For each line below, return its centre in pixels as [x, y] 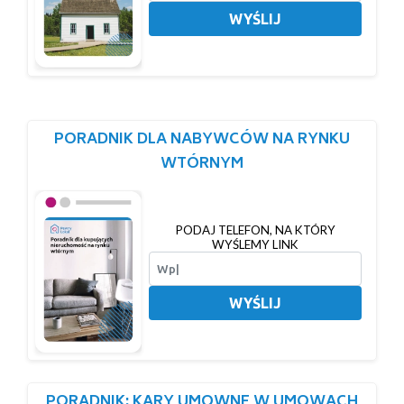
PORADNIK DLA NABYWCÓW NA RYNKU [202, 140]
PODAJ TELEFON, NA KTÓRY [255, 230]
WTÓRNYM [202, 165]
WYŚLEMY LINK [256, 245]
